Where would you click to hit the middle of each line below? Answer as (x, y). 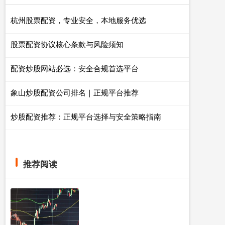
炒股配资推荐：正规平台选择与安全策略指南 (86, 116)
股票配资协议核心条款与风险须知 (67, 44)
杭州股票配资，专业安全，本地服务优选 (78, 20)
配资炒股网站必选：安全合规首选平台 (75, 68)
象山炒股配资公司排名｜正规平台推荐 (75, 92)
